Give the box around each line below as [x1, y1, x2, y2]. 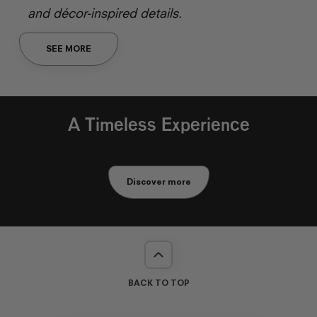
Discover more [126, 176, 191, 188]
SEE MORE [46, 43, 91, 54]
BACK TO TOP [127, 277, 190, 288]
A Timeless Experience [67, 117, 250, 137]
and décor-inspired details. [27, 4, 182, 21]
